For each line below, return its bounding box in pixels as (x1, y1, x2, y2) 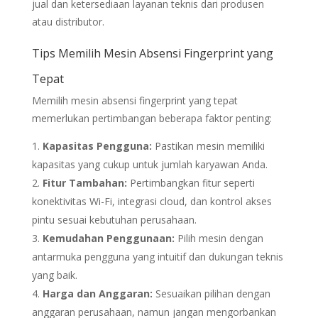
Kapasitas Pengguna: (42, 139, 152, 153)
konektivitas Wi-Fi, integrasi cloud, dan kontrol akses (31, 194, 272, 208)
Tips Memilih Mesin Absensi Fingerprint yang (31, 45, 273, 61)
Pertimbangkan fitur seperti (126, 176, 255, 190)
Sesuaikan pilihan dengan (152, 287, 270, 300)
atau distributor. (31, 15, 104, 28)
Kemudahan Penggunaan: (42, 231, 175, 245)
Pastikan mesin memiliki (151, 139, 265, 153)
